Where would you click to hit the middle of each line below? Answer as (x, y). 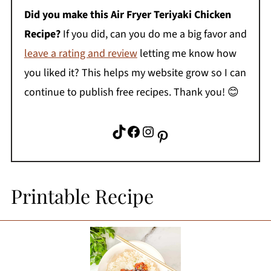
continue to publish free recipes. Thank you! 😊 (131, 93)
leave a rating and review (80, 54)
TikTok (115, 131)
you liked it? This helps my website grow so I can (135, 73)
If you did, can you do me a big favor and (153, 34)
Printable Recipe (82, 196)
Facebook (129, 131)
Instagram (146, 131)
